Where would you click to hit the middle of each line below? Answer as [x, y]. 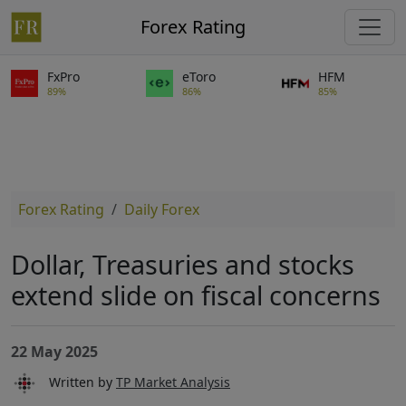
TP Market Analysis [173, 382]
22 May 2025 [54, 352]
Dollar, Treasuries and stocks [183, 264]
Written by [77, 382]
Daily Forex [162, 209]
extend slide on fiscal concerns [196, 295]
